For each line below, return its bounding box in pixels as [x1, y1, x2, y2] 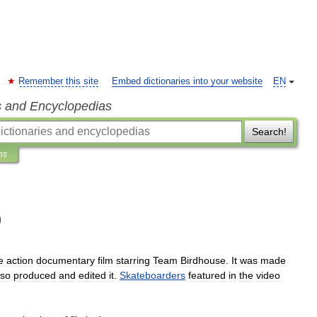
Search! [251, 126, 287, 137]
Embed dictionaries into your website [112, 76, 263, 86]
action [6, 255, 33, 266]
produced [13, 270, 56, 281]
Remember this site [18, 76, 98, 86]
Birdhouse [180, 255, 226, 266]
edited [79, 270, 106, 281]
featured [188, 270, 226, 281]
